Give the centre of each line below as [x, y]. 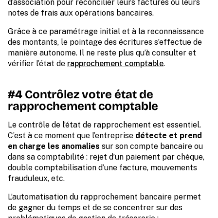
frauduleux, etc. [37, 179]
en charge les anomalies [54, 146]
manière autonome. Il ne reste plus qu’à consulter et [102, 53]
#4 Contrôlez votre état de [81, 95]
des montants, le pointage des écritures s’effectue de [105, 42]
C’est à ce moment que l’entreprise [72, 136]
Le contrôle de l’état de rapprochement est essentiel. [104, 125]
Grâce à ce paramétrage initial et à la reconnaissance [106, 32]
